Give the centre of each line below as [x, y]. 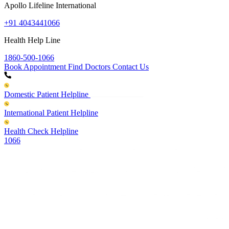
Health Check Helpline [41, 131]
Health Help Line [32, 40]
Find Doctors [90, 66]
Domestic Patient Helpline [46, 94]
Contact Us [131, 66]
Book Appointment [36, 66]
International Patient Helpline [51, 112]
